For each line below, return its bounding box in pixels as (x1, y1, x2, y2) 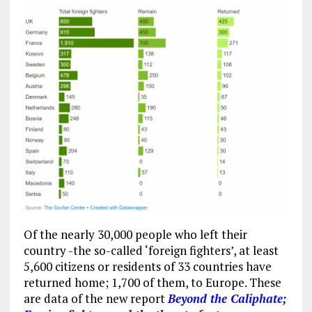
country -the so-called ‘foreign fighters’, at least (23, 242, 279, 258)
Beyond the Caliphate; (167, 290, 287, 306)
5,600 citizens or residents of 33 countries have (23, 258, 272, 274)
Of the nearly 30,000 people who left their (23, 226, 247, 242)
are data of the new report (23, 290, 168, 306)
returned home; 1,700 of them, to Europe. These (23, 274, 281, 290)
